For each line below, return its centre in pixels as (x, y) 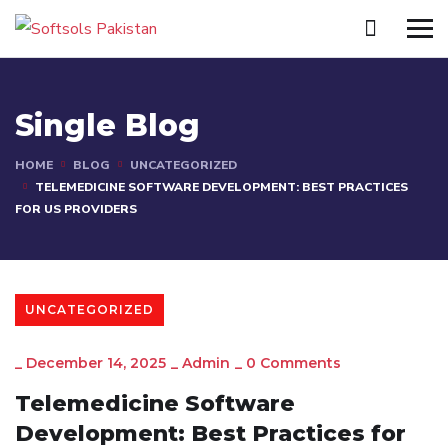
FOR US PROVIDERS (76, 209)
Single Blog (107, 126)
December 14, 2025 (96, 363)
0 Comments (293, 363)
